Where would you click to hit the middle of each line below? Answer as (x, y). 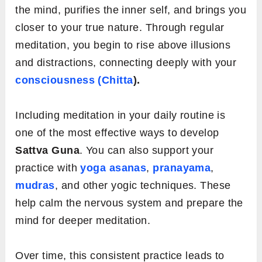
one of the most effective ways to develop (117, 133)
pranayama (182, 168)
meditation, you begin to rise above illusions (123, 45)
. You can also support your (147, 151)
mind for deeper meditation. (83, 221)
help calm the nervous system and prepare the (129, 203)
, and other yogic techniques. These (143, 186)
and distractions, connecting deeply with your (126, 63)
